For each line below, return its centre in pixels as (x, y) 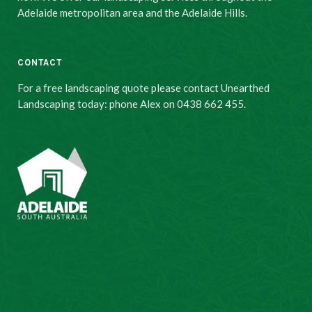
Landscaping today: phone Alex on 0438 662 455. (132, 103)
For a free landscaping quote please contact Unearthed (143, 87)
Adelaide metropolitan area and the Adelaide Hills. (132, 12)
